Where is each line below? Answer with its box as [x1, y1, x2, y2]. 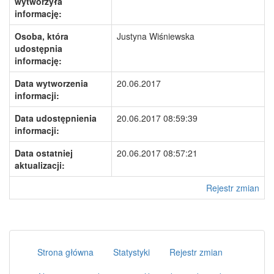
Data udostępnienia [15, 112, 97, 124]
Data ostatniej [15, 147, 73, 159]
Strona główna [37, 246, 94, 258]
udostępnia [15, 42, 62, 54]
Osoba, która [15, 30, 68, 42]
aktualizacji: [15, 159, 65, 171]
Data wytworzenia [15, 77, 88, 89]
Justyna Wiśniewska [117, 30, 194, 42]
